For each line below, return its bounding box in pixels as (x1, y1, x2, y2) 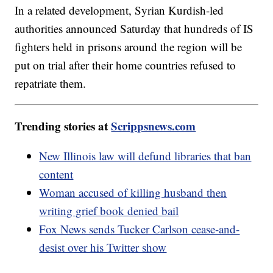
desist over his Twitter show (39, 239, 167, 255)
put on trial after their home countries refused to (15, 57, 236, 73)
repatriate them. (15, 76, 87, 91)
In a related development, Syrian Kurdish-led (15, 2, 224, 18)
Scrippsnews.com (111, 118, 196, 135)
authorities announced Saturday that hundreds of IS (15, 21, 254, 37)
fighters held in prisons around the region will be (15, 39, 243, 55)
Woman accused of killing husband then (39, 185, 227, 200)
